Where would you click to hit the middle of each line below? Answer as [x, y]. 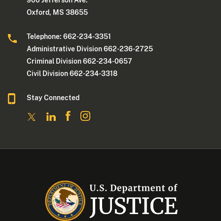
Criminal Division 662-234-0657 [80, 61]
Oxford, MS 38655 [57, 13]
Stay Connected [53, 98]
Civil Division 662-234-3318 [72, 74]
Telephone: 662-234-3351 [69, 37]
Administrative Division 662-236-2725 [90, 49]
